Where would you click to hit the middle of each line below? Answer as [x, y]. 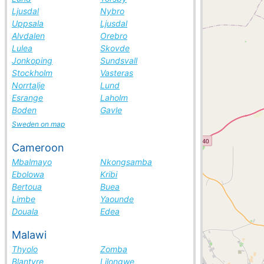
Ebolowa [28, 174]
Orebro [114, 36]
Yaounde [117, 199]
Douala [25, 211]
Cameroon [38, 148]
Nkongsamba [126, 162]
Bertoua [27, 187]
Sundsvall [119, 60]
